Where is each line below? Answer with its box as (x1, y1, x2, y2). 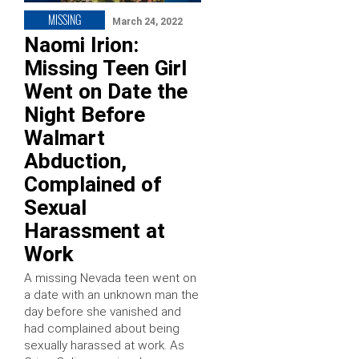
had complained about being (24, 321, 179, 337)
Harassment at (24, 219, 165, 244)
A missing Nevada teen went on (24, 271, 196, 286)
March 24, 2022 (112, 16, 183, 28)
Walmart (24, 126, 105, 151)
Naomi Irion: (24, 33, 139, 58)
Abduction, (24, 149, 127, 174)
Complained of (24, 172, 161, 197)
